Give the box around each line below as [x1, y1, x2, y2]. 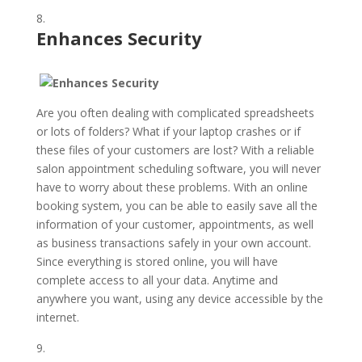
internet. [36, 309, 79, 325]
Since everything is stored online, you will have [36, 254, 278, 269]
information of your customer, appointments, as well [36, 217, 314, 232]
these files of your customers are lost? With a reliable [36, 142, 314, 158]
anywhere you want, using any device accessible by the [36, 291, 323, 306]
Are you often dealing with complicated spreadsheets [36, 105, 314, 120]
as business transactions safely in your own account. [36, 235, 311, 250]
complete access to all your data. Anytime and [36, 272, 278, 288]
